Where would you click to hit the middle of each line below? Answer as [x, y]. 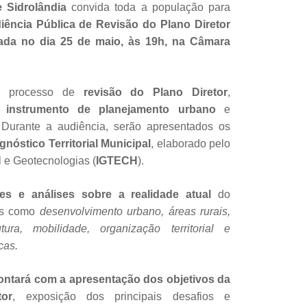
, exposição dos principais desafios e [121, 296]
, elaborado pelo [191, 143]
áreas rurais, [199, 211]
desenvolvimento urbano [100, 211]
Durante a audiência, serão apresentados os [116, 126]
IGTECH [117, 160]
